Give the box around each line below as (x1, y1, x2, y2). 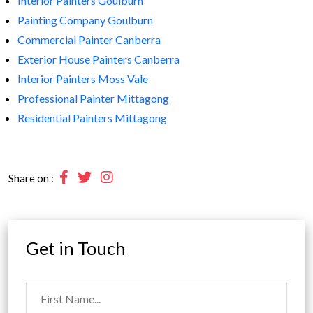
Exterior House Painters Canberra (17, 52, 180, 66)
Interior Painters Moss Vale (17, 71, 148, 85)
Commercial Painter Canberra (17, 32, 161, 46)
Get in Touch (26, 237, 126, 259)
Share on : (8, 171, 54, 184)
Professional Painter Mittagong (17, 91, 169, 105)
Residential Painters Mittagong (17, 110, 167, 124)
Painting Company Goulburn (17, 13, 153, 27)
